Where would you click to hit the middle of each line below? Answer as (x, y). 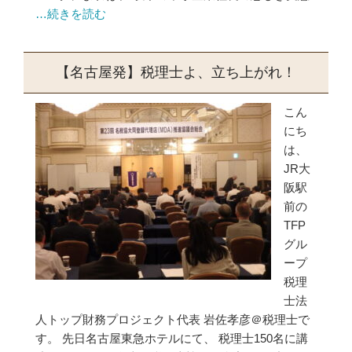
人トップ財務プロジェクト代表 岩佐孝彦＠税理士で (172, 319)
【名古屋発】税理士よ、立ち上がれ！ (176, 72)
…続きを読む (71, 14)
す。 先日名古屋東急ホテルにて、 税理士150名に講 (172, 338)
